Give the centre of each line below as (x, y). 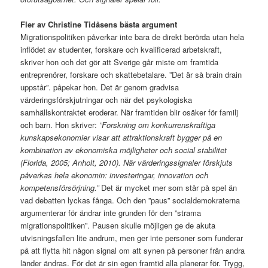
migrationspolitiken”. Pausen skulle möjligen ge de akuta (118, 226)
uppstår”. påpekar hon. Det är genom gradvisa (100, 87)
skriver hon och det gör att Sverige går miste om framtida (120, 62)
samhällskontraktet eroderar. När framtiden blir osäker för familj (130, 112)
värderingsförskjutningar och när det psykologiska (106, 100)
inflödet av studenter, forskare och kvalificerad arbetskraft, (121, 50)
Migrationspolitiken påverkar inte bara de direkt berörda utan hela (133, 37)
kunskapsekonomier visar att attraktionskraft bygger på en (121, 138)
